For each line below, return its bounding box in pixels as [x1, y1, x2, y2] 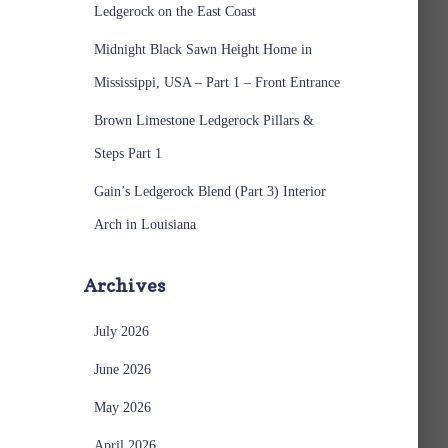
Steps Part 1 [93, 146, 162, 161]
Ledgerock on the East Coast [93, 4, 256, 19]
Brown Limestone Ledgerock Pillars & [93, 113, 314, 128]
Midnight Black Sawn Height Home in [93, 42, 312, 57]
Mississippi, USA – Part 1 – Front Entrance [93, 75, 340, 90]
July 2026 [93, 324, 149, 339]
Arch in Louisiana [93, 217, 196, 232]
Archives [83, 275, 165, 296]
